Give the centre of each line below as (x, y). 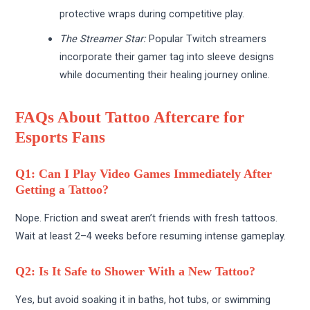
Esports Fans (61, 137)
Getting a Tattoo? (62, 190)
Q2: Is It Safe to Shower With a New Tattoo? (136, 272)
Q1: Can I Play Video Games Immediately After (144, 174)
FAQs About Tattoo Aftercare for (130, 117)
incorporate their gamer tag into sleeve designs (167, 56)
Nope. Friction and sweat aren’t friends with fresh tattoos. (147, 218)
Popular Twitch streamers (207, 38)
